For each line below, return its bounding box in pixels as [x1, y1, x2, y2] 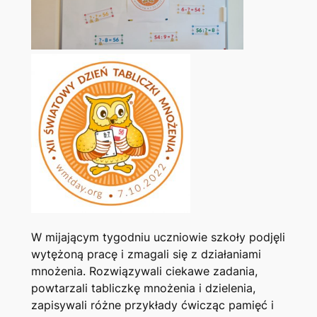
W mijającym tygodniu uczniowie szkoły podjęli [30, 230, 285, 245]
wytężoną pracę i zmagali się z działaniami [30, 247, 261, 262]
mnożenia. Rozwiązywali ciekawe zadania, [30, 264, 258, 279]
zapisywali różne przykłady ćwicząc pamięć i [30, 298, 274, 313]
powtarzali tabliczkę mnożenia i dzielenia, [30, 281, 255, 296]
